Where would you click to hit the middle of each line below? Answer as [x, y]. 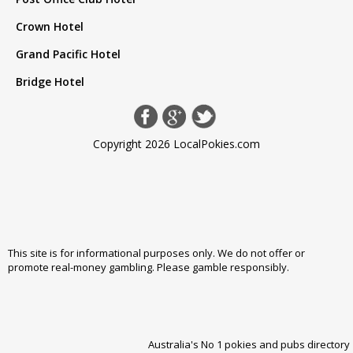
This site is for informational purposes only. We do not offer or [156, 253]
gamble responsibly [240, 268]
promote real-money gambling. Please [100, 268]
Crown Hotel [50, 27]
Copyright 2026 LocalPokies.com [176, 144]
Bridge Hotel [50, 82]
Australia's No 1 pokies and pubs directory [249, 344]
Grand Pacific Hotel [68, 54]
